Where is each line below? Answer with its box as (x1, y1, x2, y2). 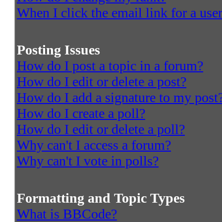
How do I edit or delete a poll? (17, 121, 185, 137)
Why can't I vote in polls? (17, 153, 159, 169)
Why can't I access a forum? (17, 137, 171, 153)
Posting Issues (17, 42, 100, 58)
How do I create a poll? (17, 106, 145, 121)
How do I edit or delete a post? (17, 74, 186, 90)
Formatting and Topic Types (17, 190, 185, 206)
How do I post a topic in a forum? (17, 58, 203, 74)
